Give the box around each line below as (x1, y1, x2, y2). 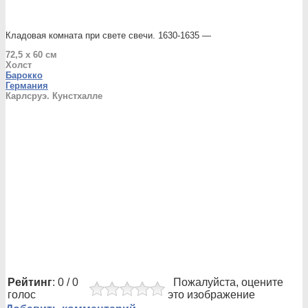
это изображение (168, 289, 255, 300)
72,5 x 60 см (5, 49, 57, 60)
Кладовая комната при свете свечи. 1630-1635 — (5, 30, 211, 41)
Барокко (5, 70, 43, 80)
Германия (5, 80, 48, 91)
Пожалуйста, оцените (168, 276, 283, 288)
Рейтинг (8, 276, 52, 288)
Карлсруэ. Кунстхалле (5, 91, 102, 101)
